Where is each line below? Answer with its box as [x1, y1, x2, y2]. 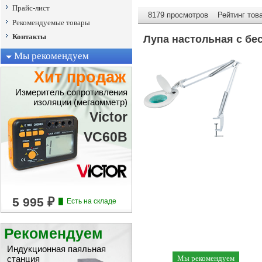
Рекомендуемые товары [12, 18, 90, 27]
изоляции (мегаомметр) [33, 98, 127, 107]
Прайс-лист [12, 3, 50, 12]
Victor [89, 109, 127, 125]
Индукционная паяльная [7, 244, 106, 254]
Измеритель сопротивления [15, 88, 127, 97]
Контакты [12, 32, 46, 42]
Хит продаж [34, 68, 126, 86]
